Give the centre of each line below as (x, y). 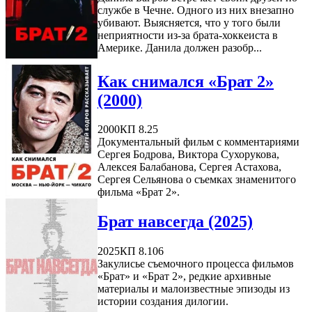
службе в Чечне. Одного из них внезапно (196, 10)
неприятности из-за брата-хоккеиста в (188, 36)
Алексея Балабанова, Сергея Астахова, (189, 167)
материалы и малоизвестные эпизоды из (194, 289)
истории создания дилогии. (163, 302)
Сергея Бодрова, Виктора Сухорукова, (188, 155)
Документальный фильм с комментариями (198, 142)
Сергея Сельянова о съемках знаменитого (197, 180)
